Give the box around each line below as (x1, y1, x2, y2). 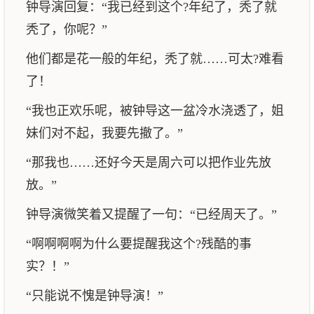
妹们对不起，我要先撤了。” (26, 126, 183, 140)
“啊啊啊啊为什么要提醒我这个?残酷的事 (26, 237, 252, 251)
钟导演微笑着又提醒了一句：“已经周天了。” (26, 207, 277, 221)
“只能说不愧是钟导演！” (26, 289, 163, 303)
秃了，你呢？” (26, 22, 107, 36)
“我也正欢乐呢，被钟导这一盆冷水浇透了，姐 (26, 104, 284, 118)
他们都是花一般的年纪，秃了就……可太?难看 (26, 52, 284, 66)
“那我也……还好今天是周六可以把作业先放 (26, 156, 271, 170)
